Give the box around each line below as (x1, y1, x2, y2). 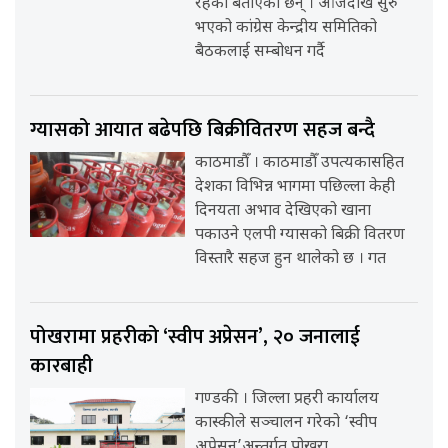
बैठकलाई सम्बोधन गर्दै (195, 42, 326, 64)
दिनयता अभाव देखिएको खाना (195, 201, 372, 223)
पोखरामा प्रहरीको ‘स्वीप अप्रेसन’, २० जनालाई (30, 320, 360, 355)
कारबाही (30, 349, 93, 384)
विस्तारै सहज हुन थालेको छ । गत (195, 249, 387, 271)
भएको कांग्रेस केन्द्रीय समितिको (195, 18, 378, 40)
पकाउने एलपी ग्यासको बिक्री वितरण (195, 225, 406, 247)
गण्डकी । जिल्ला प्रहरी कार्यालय (195, 389, 380, 411)
